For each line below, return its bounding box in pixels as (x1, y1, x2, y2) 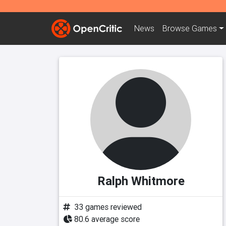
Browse (162, 23, 192, 34)
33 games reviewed (74, 202, 142, 212)
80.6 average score (74, 214, 140, 224)
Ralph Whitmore (97, 174, 185, 188)
